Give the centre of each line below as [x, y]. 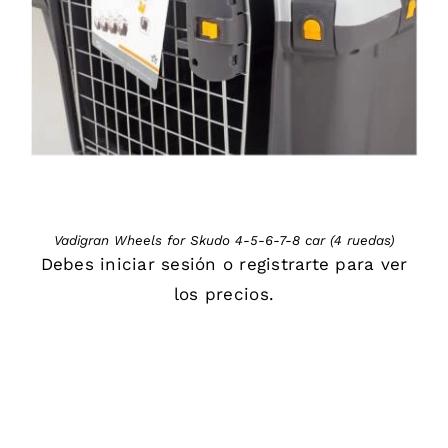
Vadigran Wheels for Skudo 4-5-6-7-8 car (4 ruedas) [224, 241]
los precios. [224, 294]
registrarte [284, 264]
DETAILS [224, 12]
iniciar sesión [158, 264]
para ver [368, 264]
